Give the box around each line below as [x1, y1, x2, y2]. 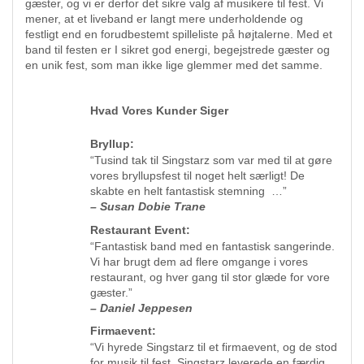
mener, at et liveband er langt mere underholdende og [25, 12, 303, 25]
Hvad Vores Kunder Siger [90, 104, 228, 117]
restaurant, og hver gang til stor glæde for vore [90, 270, 330, 284]
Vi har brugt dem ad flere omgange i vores [90, 254, 308, 268]
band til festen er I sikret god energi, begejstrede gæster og [25, 43, 330, 56]
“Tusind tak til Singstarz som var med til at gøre [90, 154, 332, 167]
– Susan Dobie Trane [90, 200, 206, 213]
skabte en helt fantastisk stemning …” [90, 184, 287, 197]
